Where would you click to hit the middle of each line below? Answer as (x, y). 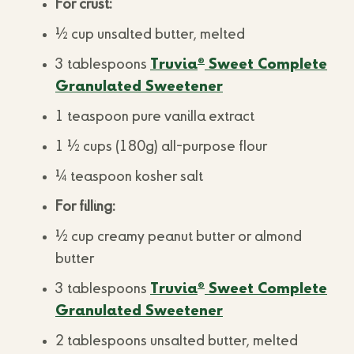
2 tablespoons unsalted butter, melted (177, 341)
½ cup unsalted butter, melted (150, 35)
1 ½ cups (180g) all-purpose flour (161, 147)
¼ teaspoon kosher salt (129, 177)
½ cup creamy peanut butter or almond (179, 237)
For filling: (85, 207)
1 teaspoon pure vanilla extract (155, 117)
